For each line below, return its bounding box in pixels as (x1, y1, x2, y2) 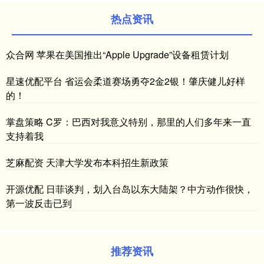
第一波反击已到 (6, 196, 72, 210)
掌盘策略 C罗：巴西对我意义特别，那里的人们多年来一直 (6, 114, 251, 128)
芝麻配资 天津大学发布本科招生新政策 (6, 155, 169, 169)
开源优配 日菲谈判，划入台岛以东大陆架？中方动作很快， (6, 181, 253, 196)
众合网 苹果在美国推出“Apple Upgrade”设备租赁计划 (6, 47, 229, 61)
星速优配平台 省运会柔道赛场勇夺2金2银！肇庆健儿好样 (6, 74, 245, 88)
